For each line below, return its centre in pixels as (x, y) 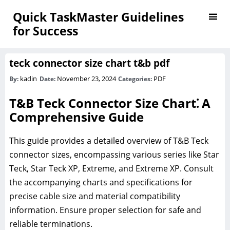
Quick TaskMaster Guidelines (98, 17)
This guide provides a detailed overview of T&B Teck (109, 140)
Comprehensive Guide (76, 117)
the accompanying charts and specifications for (101, 182)
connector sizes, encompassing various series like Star (114, 154)
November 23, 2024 (87, 79)
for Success (45, 31)
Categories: (136, 79)
